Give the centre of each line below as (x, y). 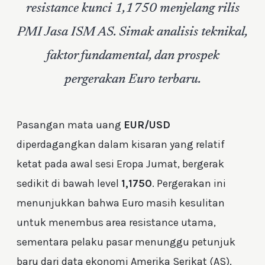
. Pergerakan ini (189, 183)
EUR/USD (147, 125)
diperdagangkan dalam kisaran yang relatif (121, 144)
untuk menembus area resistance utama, (116, 222)
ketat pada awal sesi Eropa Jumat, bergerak (120, 164)
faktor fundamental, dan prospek (132, 56)
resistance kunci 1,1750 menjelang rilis (132, 9)
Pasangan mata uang (70, 125)
